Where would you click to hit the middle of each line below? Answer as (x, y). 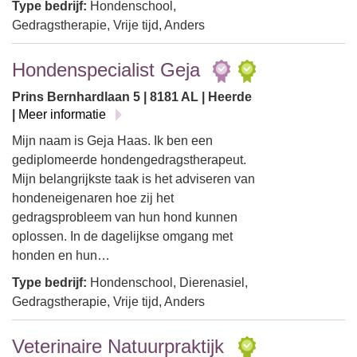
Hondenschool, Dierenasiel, (167, 282)
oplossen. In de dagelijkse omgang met (122, 236)
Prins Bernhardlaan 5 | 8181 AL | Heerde (132, 97)
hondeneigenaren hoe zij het (93, 198)
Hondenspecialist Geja (106, 70)
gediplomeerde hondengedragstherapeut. (129, 160)
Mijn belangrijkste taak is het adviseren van (133, 179)
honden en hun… (61, 255)
